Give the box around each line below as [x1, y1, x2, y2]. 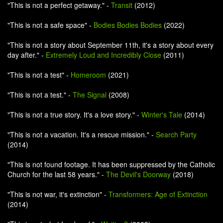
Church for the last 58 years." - [7, 169, 106, 179]
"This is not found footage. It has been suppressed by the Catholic [7, 159, 215, 169]
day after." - [7, 50, 46, 60]
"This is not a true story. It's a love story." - [7, 110, 141, 119]
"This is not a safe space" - [7, 20, 94, 30]
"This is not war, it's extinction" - [7, 189, 109, 199]
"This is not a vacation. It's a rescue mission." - [7, 129, 156, 139]
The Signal [73, 90, 107, 100]
